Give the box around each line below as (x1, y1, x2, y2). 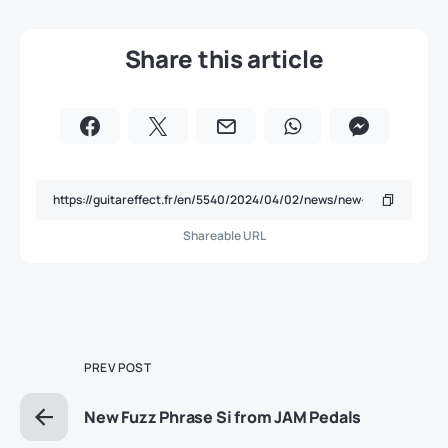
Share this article (124, 42, 324, 76)
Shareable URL (182, 227, 266, 245)
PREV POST (84, 359, 151, 377)
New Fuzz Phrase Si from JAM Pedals (84, 406, 362, 429)
